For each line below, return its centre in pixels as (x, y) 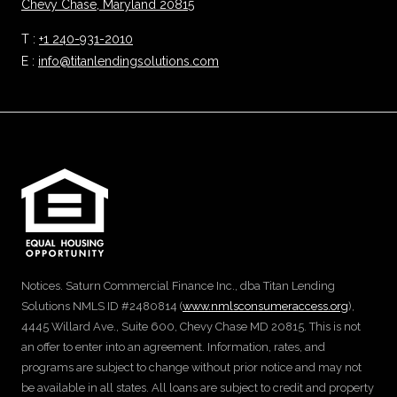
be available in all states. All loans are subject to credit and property (198, 387)
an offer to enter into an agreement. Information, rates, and (173, 346)
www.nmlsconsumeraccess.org (265, 306)
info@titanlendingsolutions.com (128, 62)
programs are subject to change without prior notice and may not (191, 367)
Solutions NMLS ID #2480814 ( (102, 306)
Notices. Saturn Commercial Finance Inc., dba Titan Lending (178, 285)
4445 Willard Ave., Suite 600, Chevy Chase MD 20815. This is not (191, 326)
